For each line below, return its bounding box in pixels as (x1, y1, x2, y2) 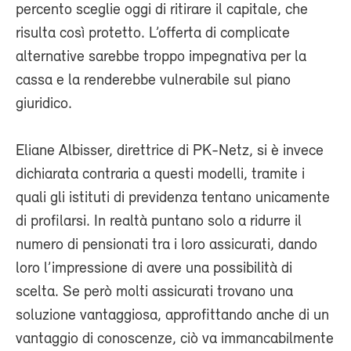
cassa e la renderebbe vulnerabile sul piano (16, 73, 291, 89)
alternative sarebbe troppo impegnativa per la (16, 49, 306, 66)
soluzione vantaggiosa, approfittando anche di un (16, 308, 329, 324)
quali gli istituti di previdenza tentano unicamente (16, 190, 330, 207)
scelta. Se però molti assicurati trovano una (16, 284, 293, 301)
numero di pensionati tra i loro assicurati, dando (16, 237, 317, 254)
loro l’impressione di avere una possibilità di (16, 261, 292, 277)
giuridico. (16, 96, 72, 113)
